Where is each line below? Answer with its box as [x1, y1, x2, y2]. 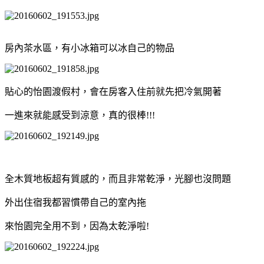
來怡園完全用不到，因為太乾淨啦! [5, 220, 149, 231]
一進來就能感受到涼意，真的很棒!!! [5, 110, 155, 120]
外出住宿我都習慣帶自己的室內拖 [5, 197, 146, 207]
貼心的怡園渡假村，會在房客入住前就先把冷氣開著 [5, 86, 222, 97]
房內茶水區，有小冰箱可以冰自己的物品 [5, 42, 174, 53]
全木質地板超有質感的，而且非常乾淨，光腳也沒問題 [5, 173, 231, 184]
